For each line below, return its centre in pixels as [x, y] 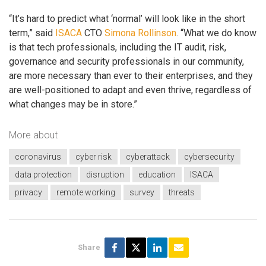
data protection [43, 175]
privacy [28, 193]
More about [33, 135]
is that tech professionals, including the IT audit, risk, [118, 47]
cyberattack [148, 157]
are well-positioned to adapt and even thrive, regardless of [130, 90]
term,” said [32, 33]
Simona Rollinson [140, 33]
